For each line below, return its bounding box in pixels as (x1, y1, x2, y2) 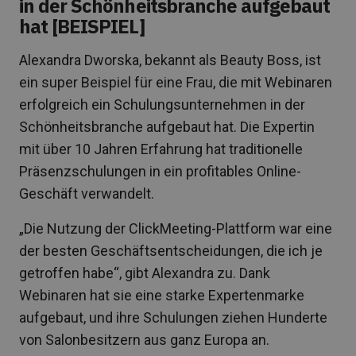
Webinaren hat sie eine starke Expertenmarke (19, 286, 304, 304)
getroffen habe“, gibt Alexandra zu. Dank (19, 264, 270, 281)
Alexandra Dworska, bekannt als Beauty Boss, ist (19, 51, 321, 68)
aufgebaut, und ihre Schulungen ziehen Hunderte (19, 308, 327, 326)
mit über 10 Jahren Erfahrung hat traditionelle (19, 140, 303, 157)
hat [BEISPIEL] (19, 13, 145, 39)
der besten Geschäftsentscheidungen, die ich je (19, 242, 323, 259)
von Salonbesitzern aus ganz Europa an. (19, 331, 269, 348)
